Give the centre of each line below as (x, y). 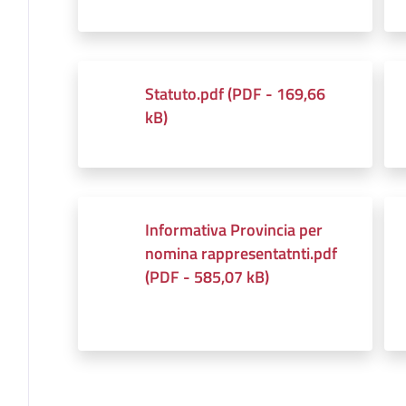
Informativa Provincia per (233, 229)
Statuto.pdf (184, 93)
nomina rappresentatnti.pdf (241, 253)
